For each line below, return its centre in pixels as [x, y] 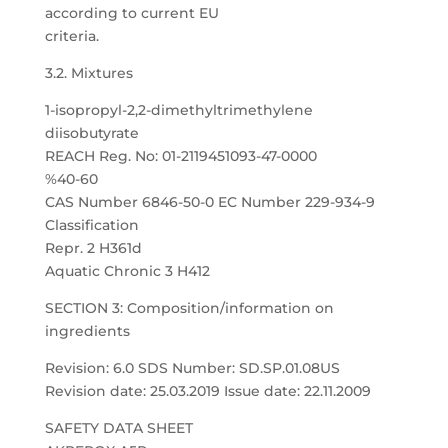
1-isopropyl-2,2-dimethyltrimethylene [178, 110]
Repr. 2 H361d [93, 248]
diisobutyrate [91, 133]
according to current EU [131, 13]
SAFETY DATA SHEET [118, 428]
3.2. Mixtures [88, 73]
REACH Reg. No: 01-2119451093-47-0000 [180, 156]
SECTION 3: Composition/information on [189, 308]
